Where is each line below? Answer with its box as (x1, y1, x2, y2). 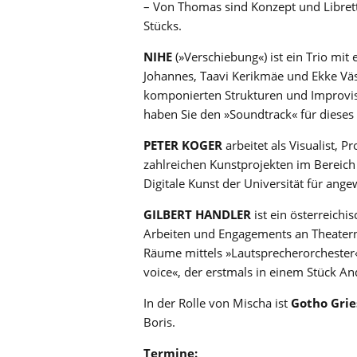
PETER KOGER (143, 137, 222, 154)
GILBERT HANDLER (143, 206, 251, 223)
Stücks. (143, 18, 182, 34)
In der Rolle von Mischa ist (143, 295, 291, 312)
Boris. (143, 314, 175, 331)
